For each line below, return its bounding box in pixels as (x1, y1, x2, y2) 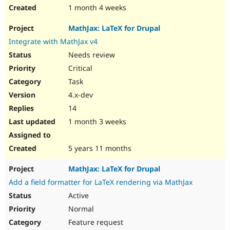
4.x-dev (66, 90, 93, 100)
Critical (66, 63, 92, 73)
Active (66, 190, 89, 201)
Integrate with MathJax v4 (9, 36, 98, 47)
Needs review (66, 50, 115, 60)
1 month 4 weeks (66, 3, 126, 13)
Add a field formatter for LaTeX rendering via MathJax (9, 177, 193, 187)
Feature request (66, 217, 123, 227)
